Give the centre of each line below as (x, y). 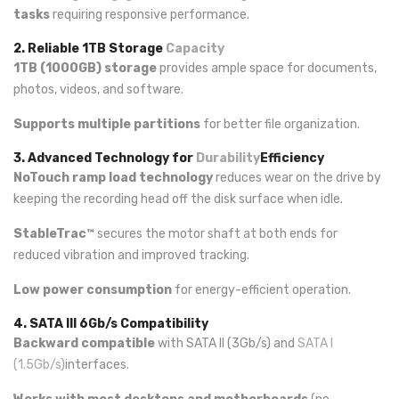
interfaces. (97, 365)
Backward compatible (84, 343)
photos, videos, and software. (98, 90)
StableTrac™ (54, 234)
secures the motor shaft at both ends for (216, 234)
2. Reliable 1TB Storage (90, 49)
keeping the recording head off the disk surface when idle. (178, 199)
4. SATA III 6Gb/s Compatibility (111, 324)
